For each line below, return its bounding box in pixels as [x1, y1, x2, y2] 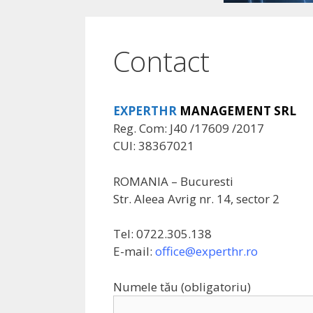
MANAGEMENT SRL [180, 103, 296, 119]
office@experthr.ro [155, 243, 258, 259]
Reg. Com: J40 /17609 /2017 [113, 120, 264, 136]
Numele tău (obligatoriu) [113, 278, 251, 295]
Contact [113, 42, 210, 80]
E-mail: [113, 243, 155, 259]
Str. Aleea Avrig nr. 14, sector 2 [113, 190, 279, 207]
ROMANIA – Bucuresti [113, 173, 233, 189]
